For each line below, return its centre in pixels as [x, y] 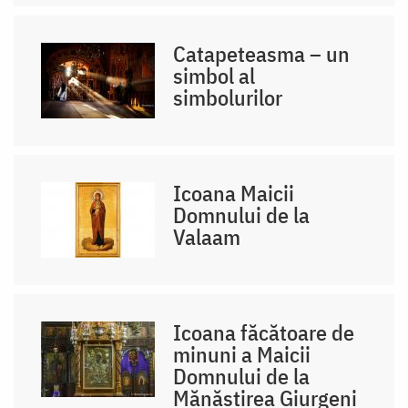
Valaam [207, 236]
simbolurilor [228, 97]
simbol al [214, 75]
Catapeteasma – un [262, 53]
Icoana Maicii [234, 193]
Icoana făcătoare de [264, 332]
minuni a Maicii [242, 354]
